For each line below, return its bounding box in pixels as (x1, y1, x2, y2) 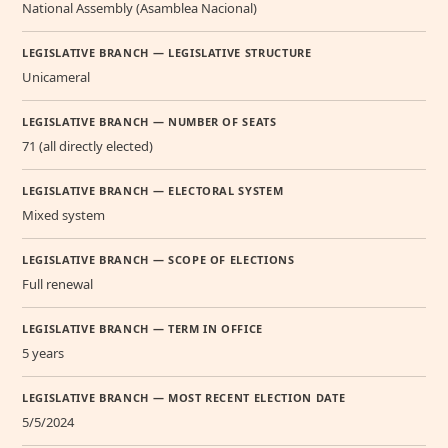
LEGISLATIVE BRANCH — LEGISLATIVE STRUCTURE (22, 45, 312, 61)
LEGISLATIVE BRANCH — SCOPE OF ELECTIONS (22, 252, 295, 268)
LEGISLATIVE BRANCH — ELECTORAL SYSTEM (22, 183, 284, 199)
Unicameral (22, 68, 90, 87)
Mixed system (22, 206, 105, 225)
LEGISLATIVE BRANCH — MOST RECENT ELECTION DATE (22, 390, 346, 406)
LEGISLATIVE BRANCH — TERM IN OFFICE (22, 321, 264, 337)
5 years (22, 344, 64, 363)
